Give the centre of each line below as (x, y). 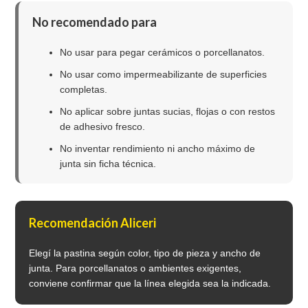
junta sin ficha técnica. (108, 164)
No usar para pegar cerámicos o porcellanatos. (163, 53)
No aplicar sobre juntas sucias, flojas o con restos (168, 112)
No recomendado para (95, 22)
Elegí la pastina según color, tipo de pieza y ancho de (145, 253)
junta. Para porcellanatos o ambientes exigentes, (135, 268)
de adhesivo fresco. (103, 127)
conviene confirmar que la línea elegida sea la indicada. (150, 284)
